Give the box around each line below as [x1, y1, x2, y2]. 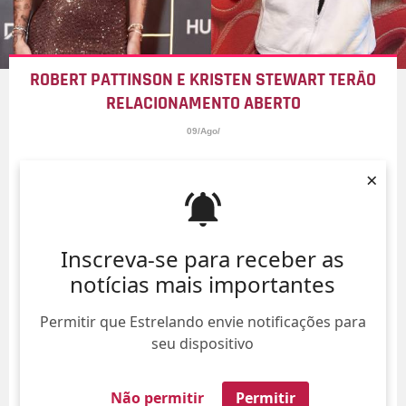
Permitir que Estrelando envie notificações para [39, 311, 366, 332]
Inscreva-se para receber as [61, 243, 345, 274]
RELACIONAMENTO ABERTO [105, 92, 301, 115]
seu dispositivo [151, 333, 255, 353]
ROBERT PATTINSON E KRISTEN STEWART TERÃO [30, 68, 376, 92]
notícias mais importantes [70, 268, 336, 299]
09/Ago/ [186, 126, 220, 136]
